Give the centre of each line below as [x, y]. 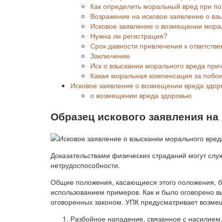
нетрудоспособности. [85, 165]
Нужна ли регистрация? [129, 35]
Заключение [110, 55]
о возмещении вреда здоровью [141, 95]
